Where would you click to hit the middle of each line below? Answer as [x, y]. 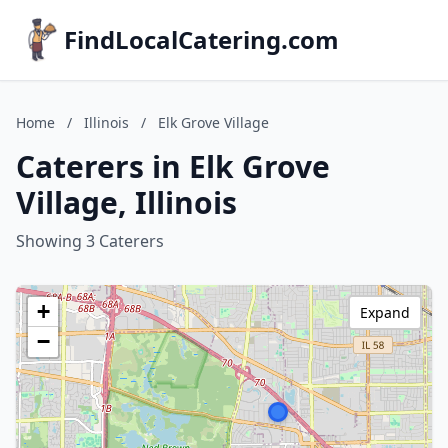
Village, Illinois [126, 202]
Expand [385, 312]
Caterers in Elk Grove [173, 166]
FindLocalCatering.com [201, 39]
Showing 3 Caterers [90, 241]
